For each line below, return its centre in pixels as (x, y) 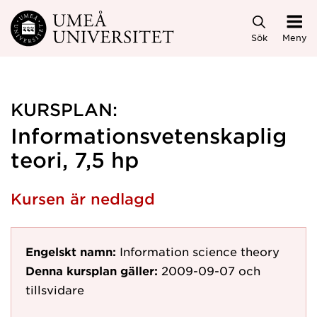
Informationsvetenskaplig (149, 136)
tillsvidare (55, 289)
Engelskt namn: (71, 251)
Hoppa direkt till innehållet (92, 22)
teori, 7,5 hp (75, 160)
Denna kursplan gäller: (92, 270)
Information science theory (200, 251)
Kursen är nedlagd (83, 198)
